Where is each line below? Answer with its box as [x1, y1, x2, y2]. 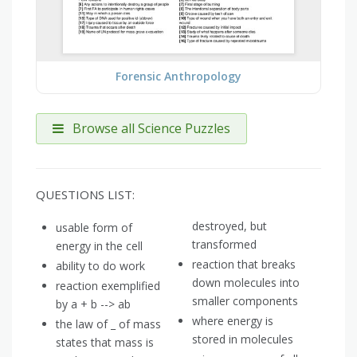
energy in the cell [56, 238, 143, 254]
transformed [192, 237, 257, 253]
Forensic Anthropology [116, 69, 241, 84]
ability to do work [56, 258, 145, 274]
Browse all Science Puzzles [69, 120, 230, 138]
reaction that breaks [192, 257, 296, 273]
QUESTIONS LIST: [36, 186, 135, 203]
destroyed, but [192, 218, 267, 234]
